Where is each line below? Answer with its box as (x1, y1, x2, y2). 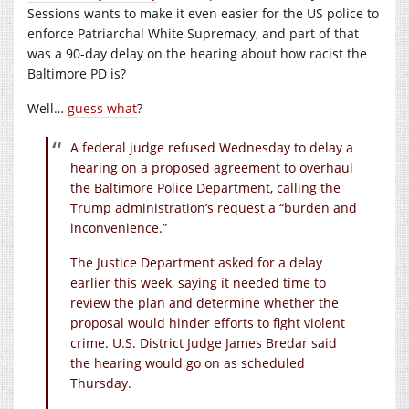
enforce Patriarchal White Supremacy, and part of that (27, 24, 359, 42)
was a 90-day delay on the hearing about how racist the (27, 44, 367, 62)
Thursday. (70, 373, 131, 392)
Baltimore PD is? (27, 64, 126, 82)
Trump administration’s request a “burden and (70, 198, 357, 216)
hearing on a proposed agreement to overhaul (70, 158, 353, 176)
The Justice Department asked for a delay (70, 253, 322, 271)
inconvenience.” (70, 218, 167, 236)
